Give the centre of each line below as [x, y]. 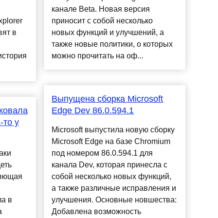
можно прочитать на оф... [98, 56]
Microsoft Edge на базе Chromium [111, 142]
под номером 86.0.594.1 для [102, 153]
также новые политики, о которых [112, 44]
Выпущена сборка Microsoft [108, 99]
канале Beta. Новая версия [101, 9]
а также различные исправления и [114, 188]
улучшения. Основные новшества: [114, 200]
